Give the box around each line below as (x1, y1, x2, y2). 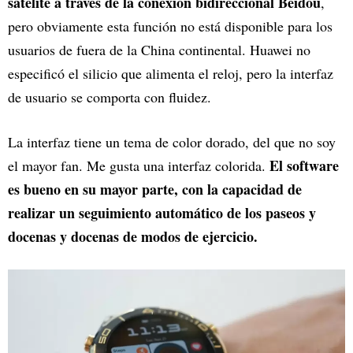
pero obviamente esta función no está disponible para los (8, 16, 333, 35)
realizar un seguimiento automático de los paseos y (8, 202, 316, 223)
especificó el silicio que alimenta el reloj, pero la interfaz (8, 63, 333, 83)
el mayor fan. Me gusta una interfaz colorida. (8, 155, 269, 175)
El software (269, 154, 339, 176)
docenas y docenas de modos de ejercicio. (8, 225, 258, 247)
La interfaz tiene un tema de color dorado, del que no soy (8, 132, 336, 151)
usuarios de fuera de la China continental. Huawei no (8, 39, 310, 59)
